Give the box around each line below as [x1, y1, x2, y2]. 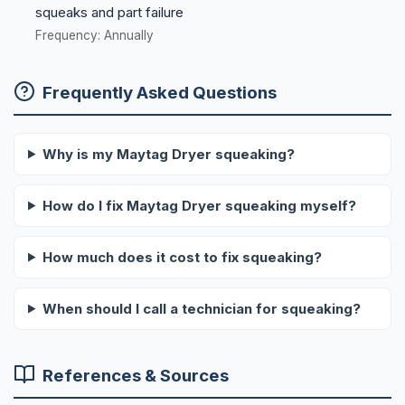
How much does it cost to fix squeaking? [42, 248, 322, 266]
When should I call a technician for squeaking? [42, 299, 361, 317]
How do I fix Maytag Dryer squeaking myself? [42, 196, 356, 214]
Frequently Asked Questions [42, 81, 277, 103]
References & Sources [42, 365, 229, 387]
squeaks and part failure [35, 4, 184, 22]
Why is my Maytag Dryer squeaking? [42, 145, 295, 163]
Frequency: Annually [35, 28, 154, 43]
